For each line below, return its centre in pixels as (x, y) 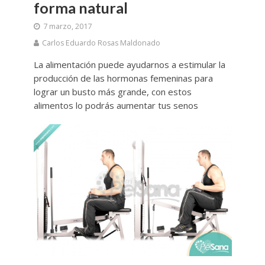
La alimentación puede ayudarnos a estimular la (129, 64)
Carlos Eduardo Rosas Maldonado (101, 43)
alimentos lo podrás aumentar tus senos (116, 105)
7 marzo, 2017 (67, 26)
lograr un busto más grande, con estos (112, 91)
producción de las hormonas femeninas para (123, 78)
